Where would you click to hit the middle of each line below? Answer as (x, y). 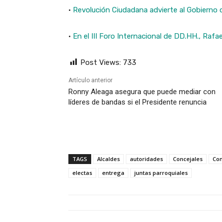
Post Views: (101, 63)
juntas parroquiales (161, 173)
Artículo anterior (90, 81)
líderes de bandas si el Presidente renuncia (138, 102)
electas (82, 173)
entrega (113, 173)
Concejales (188, 159)
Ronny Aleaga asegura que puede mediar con (142, 92)
